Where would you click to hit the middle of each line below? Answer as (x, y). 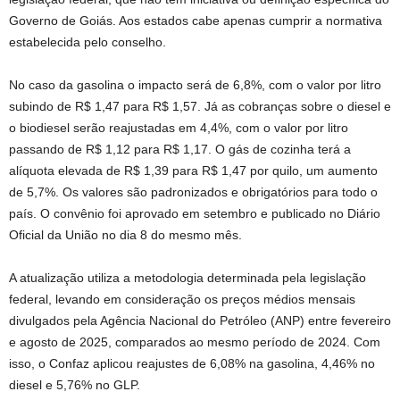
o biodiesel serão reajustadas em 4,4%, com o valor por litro (179, 128)
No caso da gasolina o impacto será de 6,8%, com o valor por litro (195, 85)
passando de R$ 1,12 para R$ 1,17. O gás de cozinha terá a (180, 149)
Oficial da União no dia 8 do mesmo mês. (125, 235)
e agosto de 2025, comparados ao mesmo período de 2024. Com (195, 342)
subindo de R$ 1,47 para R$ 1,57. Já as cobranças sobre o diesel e (200, 106)
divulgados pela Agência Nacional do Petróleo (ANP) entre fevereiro (200, 321)
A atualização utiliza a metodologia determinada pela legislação (187, 278)
